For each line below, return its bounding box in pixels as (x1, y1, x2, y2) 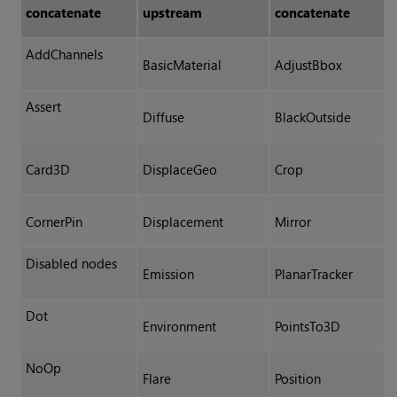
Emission (142, 265, 194, 284)
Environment (142, 317, 216, 336)
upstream (142, 4, 202, 22)
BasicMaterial (142, 56, 222, 74)
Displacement (142, 213, 223, 231)
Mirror (274, 213, 311, 231)
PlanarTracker (274, 265, 353, 284)
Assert (25, 97, 61, 116)
